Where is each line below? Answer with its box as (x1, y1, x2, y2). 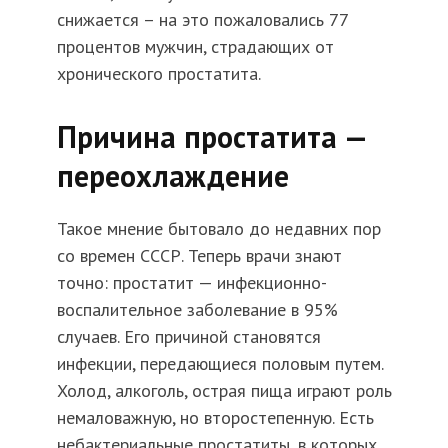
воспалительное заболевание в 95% (56, 298, 338, 322)
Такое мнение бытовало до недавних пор (56, 217, 381, 241)
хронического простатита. (56, 62, 261, 86)
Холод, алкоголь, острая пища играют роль (56, 379, 392, 403)
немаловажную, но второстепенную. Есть (56, 406, 374, 430)
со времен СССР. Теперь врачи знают (56, 244, 342, 268)
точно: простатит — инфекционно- (56, 271, 327, 295)
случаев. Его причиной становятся (56, 325, 321, 349)
